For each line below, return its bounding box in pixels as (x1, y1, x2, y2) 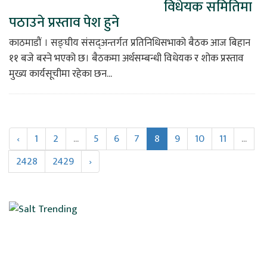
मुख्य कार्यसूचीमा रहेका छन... (9, 66, 112, 83)
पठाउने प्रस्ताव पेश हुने (9, 11, 119, 35)
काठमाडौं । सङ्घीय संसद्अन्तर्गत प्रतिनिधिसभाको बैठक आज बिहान (9, 35, 250, 52)
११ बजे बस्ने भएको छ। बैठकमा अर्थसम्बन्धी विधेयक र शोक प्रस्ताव (9, 50, 244, 67)
